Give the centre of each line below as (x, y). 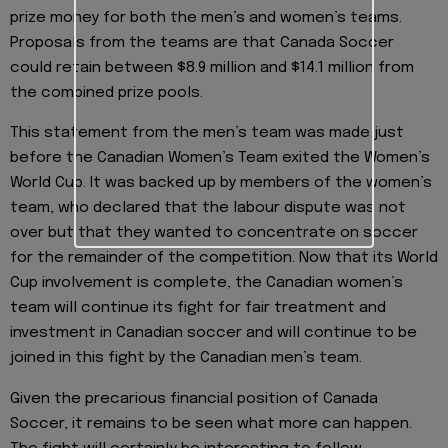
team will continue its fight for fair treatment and (198, 308)
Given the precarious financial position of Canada (194, 398)
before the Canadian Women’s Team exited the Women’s (220, 158)
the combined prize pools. (106, 92)
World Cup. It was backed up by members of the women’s (221, 183)
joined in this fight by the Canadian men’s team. (186, 358)
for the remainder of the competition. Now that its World (224, 258)
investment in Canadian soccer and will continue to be (213, 333)
